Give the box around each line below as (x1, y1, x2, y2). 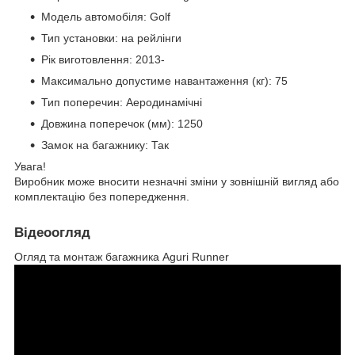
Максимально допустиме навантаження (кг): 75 (41, 74, 288, 88)
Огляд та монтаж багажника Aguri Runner (14, 250, 229, 264)
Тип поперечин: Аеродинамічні (41, 96, 202, 109)
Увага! (14, 160, 46, 174)
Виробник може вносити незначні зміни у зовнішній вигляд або (14, 175, 339, 189)
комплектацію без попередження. (14, 190, 189, 204)
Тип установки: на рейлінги (41, 32, 181, 45)
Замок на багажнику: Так (41, 139, 169, 152)
